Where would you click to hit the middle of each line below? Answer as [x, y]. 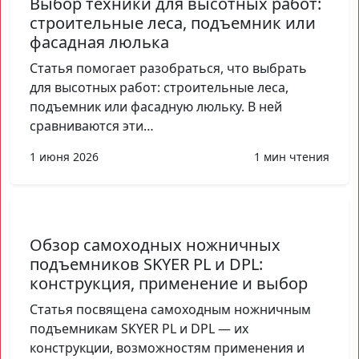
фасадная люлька [99, 42]
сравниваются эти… [92, 125]
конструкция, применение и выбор [169, 283]
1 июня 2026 [64, 156]
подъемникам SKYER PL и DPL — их [139, 328]
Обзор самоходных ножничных [155, 244]
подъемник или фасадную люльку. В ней [156, 106]
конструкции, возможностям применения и [167, 347]
